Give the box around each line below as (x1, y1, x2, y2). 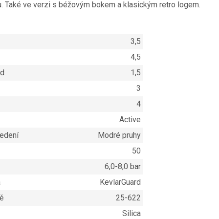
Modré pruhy (97, 130, 141, 140)
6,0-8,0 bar (104, 161, 141, 171)
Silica (122, 208, 141, 218)
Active (119, 114, 141, 124)
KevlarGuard (99, 177, 141, 187)
